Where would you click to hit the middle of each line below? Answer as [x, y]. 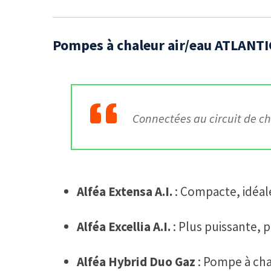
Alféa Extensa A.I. [125, 191]
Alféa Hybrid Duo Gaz [136, 261]
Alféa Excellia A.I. [124, 226]
